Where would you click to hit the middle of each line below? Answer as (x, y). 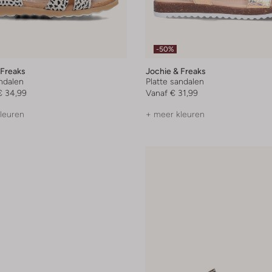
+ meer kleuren (175, 114)
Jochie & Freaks (176, 71)
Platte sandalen (175, 82)
